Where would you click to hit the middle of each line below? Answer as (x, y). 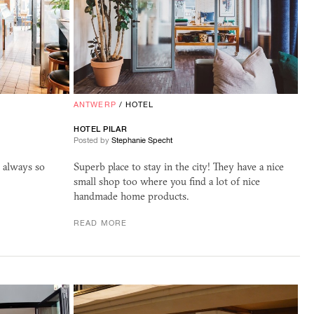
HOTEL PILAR (101, 129)
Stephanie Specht (142, 140)
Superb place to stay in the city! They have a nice (179, 166)
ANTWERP (95, 104)
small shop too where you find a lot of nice (167, 181)
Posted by (93, 140)
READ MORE (100, 223)
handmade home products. (131, 196)
